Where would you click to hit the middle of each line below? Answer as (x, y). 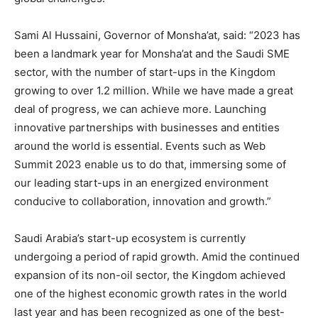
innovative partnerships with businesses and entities (147, 127)
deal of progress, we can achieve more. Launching (140, 109)
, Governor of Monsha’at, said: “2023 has (199, 35)
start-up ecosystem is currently (165, 238)
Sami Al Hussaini (56, 35)
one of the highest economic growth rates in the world (150, 294)
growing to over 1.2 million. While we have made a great (154, 91)
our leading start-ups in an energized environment (141, 183)
